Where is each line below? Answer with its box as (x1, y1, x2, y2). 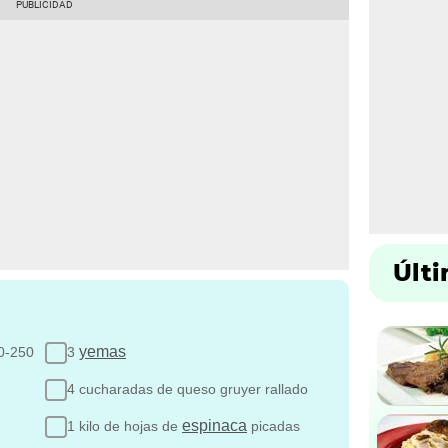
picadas (247, 417, 300, 434)
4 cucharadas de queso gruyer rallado (67, 380, 308, 397)
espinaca (182, 416, 247, 434)
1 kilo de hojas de (67, 417, 182, 434)
